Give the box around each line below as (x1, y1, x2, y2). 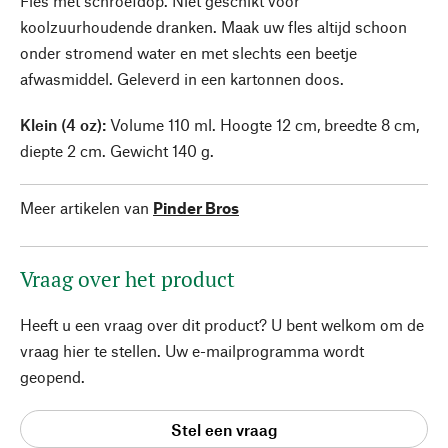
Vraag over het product (20, 265, 235, 293)
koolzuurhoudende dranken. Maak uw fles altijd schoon (20, 17, 407, 36)
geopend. (20, 367, 85, 386)
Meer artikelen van (20, 198, 149, 217)
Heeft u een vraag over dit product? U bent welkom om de (20, 315, 424, 334)
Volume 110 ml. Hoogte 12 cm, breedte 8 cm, (110, 115, 419, 134)
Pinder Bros (153, 198, 239, 217)
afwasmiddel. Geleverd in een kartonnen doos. (20, 69, 344, 88)
